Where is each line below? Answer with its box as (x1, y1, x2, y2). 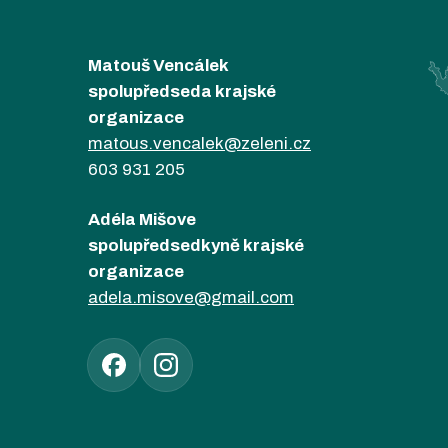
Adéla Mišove (88, 210, 196, 229)
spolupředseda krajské (88, 82, 276, 101)
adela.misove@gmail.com (88, 288, 294, 307)
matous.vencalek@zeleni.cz (88, 134, 311, 153)
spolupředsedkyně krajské (88, 236, 304, 255)
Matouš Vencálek (88, 56, 229, 75)
